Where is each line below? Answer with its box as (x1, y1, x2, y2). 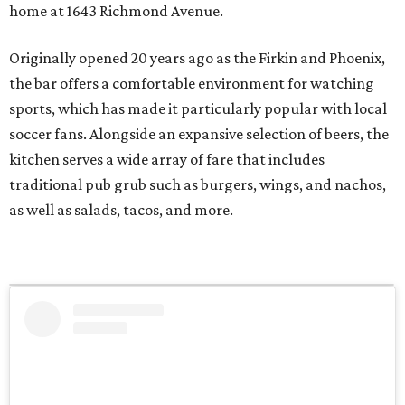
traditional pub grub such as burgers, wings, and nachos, (9, 175, 386, 194)
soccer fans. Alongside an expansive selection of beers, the (9, 125, 389, 144)
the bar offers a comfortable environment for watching (9, 74, 374, 93)
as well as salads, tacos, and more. (9, 201, 233, 220)
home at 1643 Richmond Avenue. (9, 2, 223, 21)
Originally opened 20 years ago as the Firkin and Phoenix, (9, 49, 385, 68)
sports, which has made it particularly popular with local (9, 99, 387, 118)
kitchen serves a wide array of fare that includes (9, 150, 325, 169)
